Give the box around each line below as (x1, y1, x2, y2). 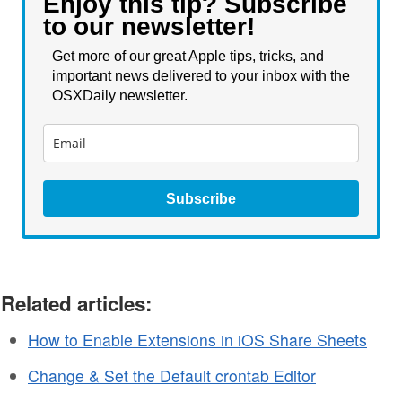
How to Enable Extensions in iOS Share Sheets (28, 328, 367, 351)
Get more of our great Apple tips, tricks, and (52, 48, 324, 64)
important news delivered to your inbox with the (52, 67, 350, 83)
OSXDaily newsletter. (52, 87, 191, 103)
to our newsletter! (43, 12, 255, 40)
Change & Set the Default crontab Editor (28, 363, 316, 387)
